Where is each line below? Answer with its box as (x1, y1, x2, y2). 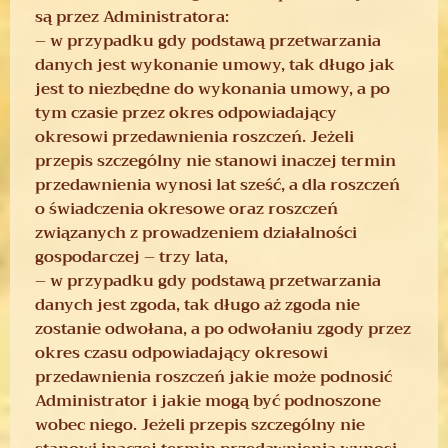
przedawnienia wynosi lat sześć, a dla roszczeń (35, 170, 400, 199)
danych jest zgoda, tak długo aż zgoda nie (35, 290, 360, 319)
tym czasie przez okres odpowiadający (35, 98, 337, 127)
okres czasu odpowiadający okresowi (35, 338, 328, 367)
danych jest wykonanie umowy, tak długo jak (35, 50, 395, 79)
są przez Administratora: (35, 2, 229, 31)
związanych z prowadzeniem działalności (35, 218, 357, 247)
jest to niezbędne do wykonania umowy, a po (35, 74, 390, 103)
